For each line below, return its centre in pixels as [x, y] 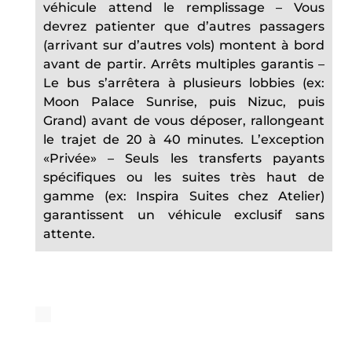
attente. [69, 234]
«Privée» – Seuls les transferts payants [184, 158]
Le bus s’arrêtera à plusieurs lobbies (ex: [184, 83]
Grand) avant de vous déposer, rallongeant [184, 121]
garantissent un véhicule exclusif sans [184, 215]
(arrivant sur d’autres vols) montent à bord [184, 45]
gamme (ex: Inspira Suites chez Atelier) [184, 196]
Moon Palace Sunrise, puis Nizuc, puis [184, 102]
